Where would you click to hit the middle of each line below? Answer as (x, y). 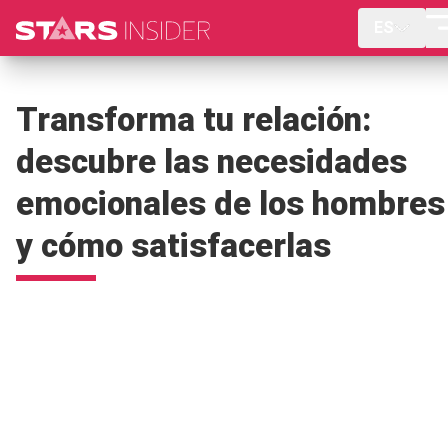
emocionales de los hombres (230, 203)
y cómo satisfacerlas (173, 245)
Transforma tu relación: (193, 119)
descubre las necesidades (211, 161)
